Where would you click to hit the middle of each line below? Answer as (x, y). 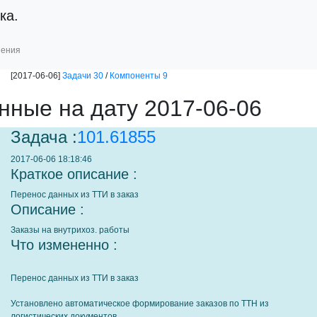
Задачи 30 (83, 76)
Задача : (44, 137)
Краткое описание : (74, 174)
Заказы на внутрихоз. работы (70, 230)
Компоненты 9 (139, 76)
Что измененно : (64, 245)
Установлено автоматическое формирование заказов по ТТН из (140, 304)
